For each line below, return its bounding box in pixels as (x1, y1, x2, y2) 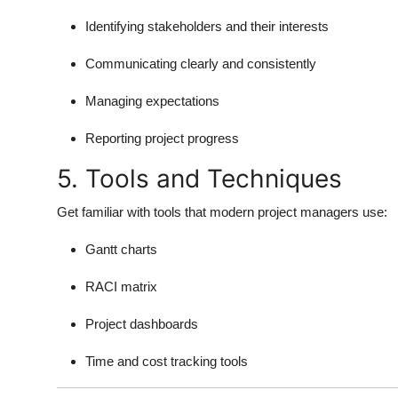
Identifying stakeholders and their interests (85, 18, 329, 34)
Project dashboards (85, 315, 198, 331)
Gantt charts (85, 241, 157, 257)
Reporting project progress (85, 130, 239, 146)
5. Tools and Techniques (57, 163, 342, 194)
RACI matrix (85, 278, 157, 294)
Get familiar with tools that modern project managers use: (57, 203, 387, 219)
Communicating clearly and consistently (85, 55, 316, 71)
